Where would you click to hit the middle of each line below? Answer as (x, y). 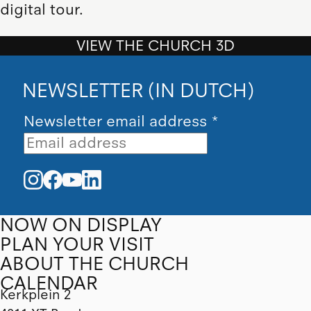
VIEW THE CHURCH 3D (155, 45)
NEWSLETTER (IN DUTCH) (138, 90)
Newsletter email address (117, 122)
